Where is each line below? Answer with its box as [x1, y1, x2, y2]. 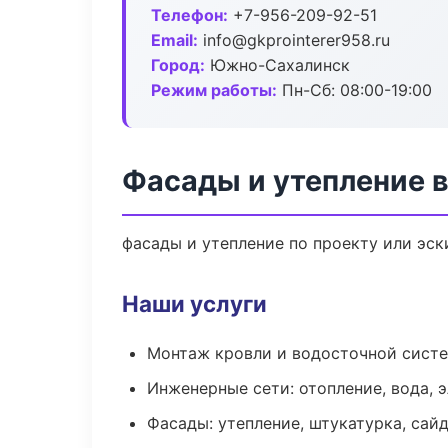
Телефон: [151, 5, 228, 25]
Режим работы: [151, 80, 277, 100]
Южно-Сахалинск [205, 55, 350, 75]
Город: [151, 55, 205, 75]
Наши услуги [122, 290, 267, 317]
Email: [151, 30, 198, 50]
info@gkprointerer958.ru [198, 30, 390, 50]
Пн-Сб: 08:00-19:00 [277, 80, 432, 100]
